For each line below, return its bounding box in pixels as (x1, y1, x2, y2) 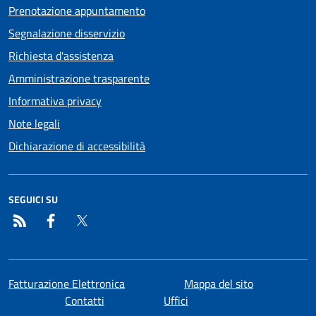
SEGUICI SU (8, 191, 58, 207)
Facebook (59, 211, 102, 229)
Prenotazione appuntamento (8, 1, 145, 19)
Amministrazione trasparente (8, 69, 150, 87)
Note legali (8, 114, 60, 132)
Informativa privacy (8, 92, 102, 109)
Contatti (65, 291, 104, 309)
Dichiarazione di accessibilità (8, 137, 145, 154)
